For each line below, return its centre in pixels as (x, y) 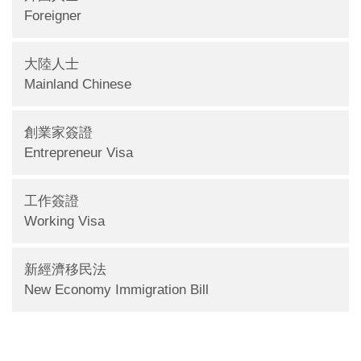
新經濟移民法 (65, 270)
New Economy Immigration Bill (116, 290)
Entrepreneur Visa (79, 153)
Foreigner (53, 16)
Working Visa (64, 221)
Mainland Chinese (78, 84)
